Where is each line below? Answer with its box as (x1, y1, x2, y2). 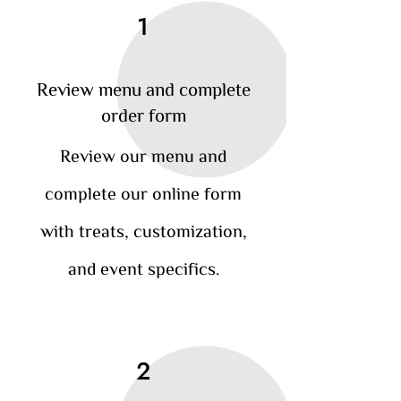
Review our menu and (60, 145, 226, 164)
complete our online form (45, 183, 242, 201)
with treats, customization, (39, 220, 247, 239)
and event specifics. (67, 258, 219, 277)
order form (100, 105, 186, 124)
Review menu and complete (36, 79, 251, 98)
